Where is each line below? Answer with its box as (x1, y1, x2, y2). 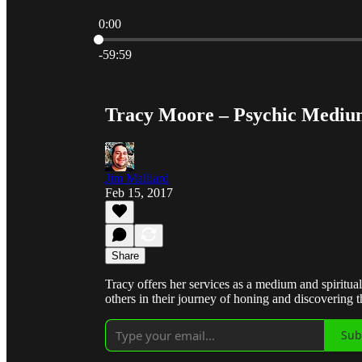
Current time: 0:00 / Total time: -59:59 (98, 31, 291, 44)
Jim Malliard (105, 170, 169, 185)
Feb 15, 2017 (105, 185, 173, 200)
